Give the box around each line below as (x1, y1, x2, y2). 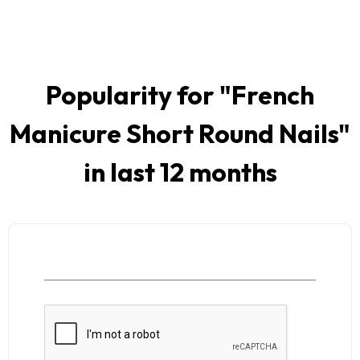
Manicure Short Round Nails (10, 117, 338, 150)
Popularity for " (46, 79, 231, 112)
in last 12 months (83, 156, 277, 189)
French (231, 79, 314, 112)
